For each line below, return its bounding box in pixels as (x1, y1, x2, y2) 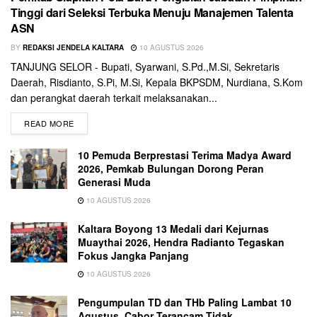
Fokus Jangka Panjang (78, 248, 189, 263)
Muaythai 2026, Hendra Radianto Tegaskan (78, 234, 284, 249)
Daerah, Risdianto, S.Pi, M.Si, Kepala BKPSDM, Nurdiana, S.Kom (11, 74, 303, 89)
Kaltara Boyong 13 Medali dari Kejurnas (78, 221, 269, 236)
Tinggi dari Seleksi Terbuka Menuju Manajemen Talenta (11, 4, 294, 21)
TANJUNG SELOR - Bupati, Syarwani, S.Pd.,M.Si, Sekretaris (11, 59, 279, 74)
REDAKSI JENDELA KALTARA (23, 42, 124, 52)
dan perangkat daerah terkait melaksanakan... (11, 90, 217, 105)
